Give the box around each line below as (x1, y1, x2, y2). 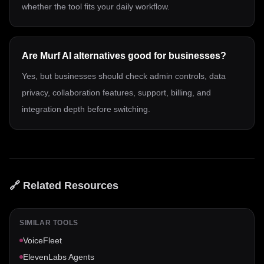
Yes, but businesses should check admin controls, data (22, 71, 226, 81)
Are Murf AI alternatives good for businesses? (22, 51, 226, 61)
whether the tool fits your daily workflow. (22, 2, 170, 11)
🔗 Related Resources (9, 180, 118, 192)
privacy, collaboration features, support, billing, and (22, 88, 211, 97)
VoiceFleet (23, 236, 62, 245)
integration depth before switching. (22, 104, 150, 114)
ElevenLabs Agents (23, 252, 94, 262)
